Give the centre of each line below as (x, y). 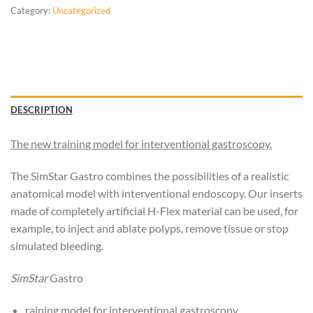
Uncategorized (81, 10)
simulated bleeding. (57, 246)
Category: (31, 10)
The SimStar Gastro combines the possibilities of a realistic (150, 176)
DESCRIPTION (42, 110)
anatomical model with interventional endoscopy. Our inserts (156, 194)
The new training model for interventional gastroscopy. (141, 144)
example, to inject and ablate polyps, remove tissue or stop (150, 228)
